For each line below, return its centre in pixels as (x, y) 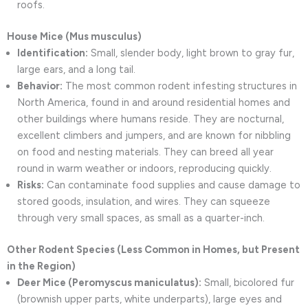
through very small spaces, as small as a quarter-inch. (141, 218)
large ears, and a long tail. (76, 69)
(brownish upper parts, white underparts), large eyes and (150, 299)
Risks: (31, 185)
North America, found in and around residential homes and (154, 102)
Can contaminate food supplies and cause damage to (172, 185)
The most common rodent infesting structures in (180, 86)
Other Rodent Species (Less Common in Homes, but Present (153, 249)
